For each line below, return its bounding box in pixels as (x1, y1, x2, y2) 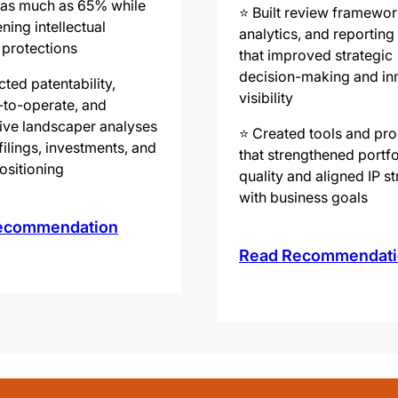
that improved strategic (239, 45, 393, 64)
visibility (239, 88, 293, 107)
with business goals (239, 187, 368, 206)
